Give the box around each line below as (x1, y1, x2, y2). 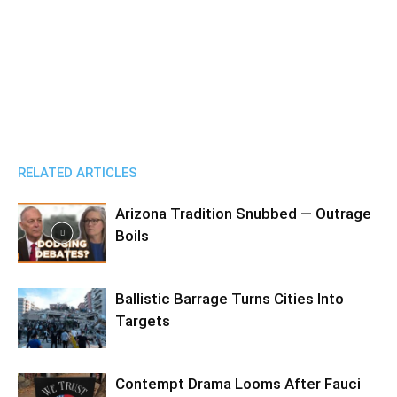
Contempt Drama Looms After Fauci (115, 374, 361, 393)
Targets (115, 311, 170, 330)
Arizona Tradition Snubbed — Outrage (115, 204, 371, 222)
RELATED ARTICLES (18, 164, 137, 181)
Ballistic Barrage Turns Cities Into (115, 289, 344, 307)
